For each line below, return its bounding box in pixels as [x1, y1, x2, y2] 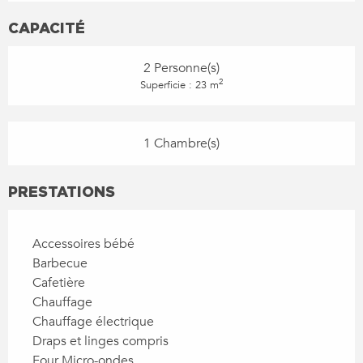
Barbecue [32, 254, 88, 272]
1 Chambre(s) [143, 134, 220, 152]
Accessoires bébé [32, 234, 135, 253]
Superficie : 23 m [139, 77, 219, 92]
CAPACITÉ [8, 19, 85, 36]
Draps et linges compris [32, 331, 169, 350]
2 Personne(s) [143, 58, 220, 77]
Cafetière [32, 273, 85, 292]
